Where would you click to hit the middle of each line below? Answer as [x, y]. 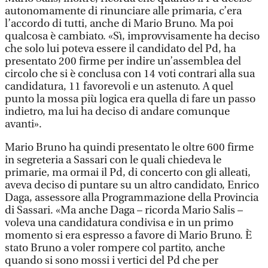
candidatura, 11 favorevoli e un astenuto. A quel [119, 86]
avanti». [23, 124]
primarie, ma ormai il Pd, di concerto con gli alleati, [128, 173]
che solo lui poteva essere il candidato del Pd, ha [120, 49]
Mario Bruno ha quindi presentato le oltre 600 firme [129, 147]
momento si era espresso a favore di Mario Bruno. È [128, 235]
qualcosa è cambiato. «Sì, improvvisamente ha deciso [132, 36]
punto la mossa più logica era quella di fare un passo [130, 99]
